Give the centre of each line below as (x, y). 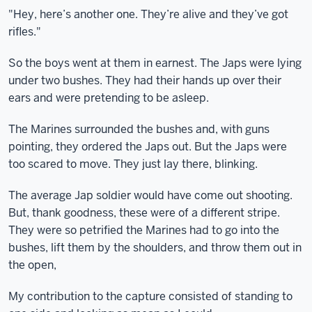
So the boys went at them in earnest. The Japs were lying (155, 63)
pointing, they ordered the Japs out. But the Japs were (148, 147)
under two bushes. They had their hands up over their (145, 80)
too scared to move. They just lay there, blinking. (133, 164)
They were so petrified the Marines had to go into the (144, 230)
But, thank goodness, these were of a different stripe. (144, 213)
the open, (32, 265)
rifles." (25, 32)
